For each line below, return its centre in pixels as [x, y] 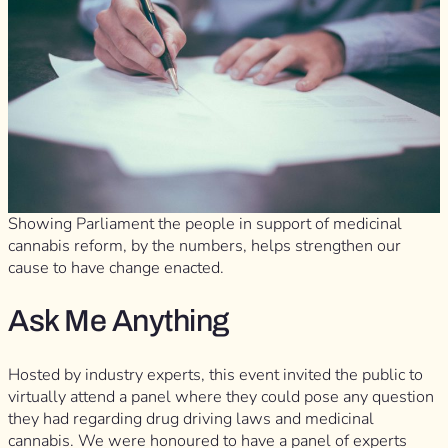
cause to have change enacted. [118, 268]
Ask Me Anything [118, 321]
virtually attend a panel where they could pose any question [221, 396]
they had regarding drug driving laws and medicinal [191, 418]
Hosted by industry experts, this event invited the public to [215, 374]
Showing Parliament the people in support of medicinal [205, 224]
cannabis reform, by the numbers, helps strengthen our [204, 246]
